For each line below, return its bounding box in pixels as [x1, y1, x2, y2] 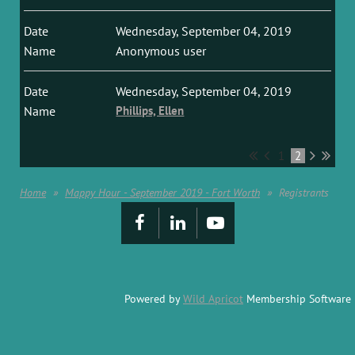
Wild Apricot [183, 292, 243, 306]
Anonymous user [116, 43, 207, 59]
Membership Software [243, 292, 351, 306]
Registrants [279, 185, 329, 200]
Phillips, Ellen [116, 103, 185, 118]
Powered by [124, 292, 183, 306]
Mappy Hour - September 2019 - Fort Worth [65, 185, 260, 200]
